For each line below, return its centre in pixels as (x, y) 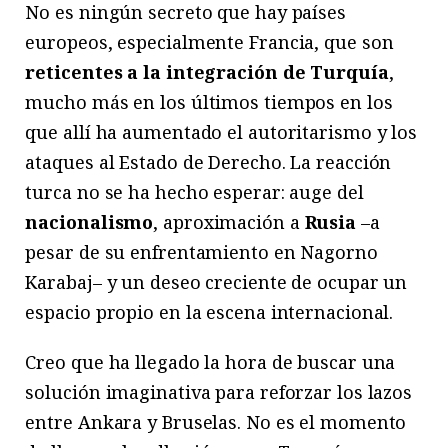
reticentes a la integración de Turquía (207, 72)
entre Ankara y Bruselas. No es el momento (216, 422)
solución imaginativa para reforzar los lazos (219, 392)
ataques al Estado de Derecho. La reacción (208, 162)
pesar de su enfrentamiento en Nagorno (201, 252)
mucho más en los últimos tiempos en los (209, 102)
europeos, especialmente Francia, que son (209, 42)
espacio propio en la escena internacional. (209, 312)
